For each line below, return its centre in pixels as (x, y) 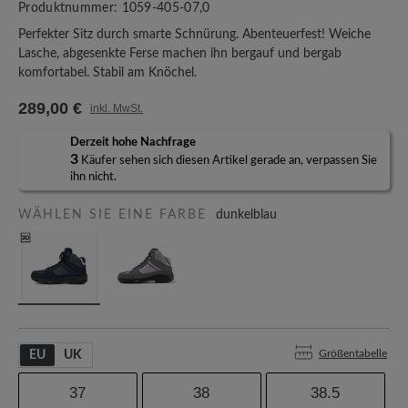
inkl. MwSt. (117, 108)
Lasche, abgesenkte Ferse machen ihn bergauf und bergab (180, 54)
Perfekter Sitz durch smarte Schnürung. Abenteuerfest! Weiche (194, 35)
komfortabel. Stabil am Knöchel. (107, 73)
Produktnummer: (70, 8)
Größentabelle (353, 354)
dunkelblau (246, 215)
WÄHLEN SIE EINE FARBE (112, 215)
